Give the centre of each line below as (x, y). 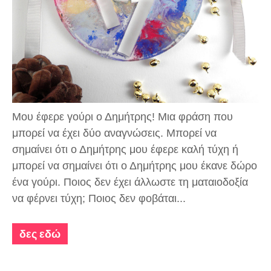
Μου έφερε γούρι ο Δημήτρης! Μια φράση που (122, 117)
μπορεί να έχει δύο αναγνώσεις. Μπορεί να (114, 133)
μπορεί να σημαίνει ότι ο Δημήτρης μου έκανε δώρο (135, 166)
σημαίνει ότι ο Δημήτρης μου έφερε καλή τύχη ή (125, 150)
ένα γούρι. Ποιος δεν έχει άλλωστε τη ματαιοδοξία (130, 182)
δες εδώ (40, 234)
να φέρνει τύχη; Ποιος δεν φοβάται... (99, 199)
